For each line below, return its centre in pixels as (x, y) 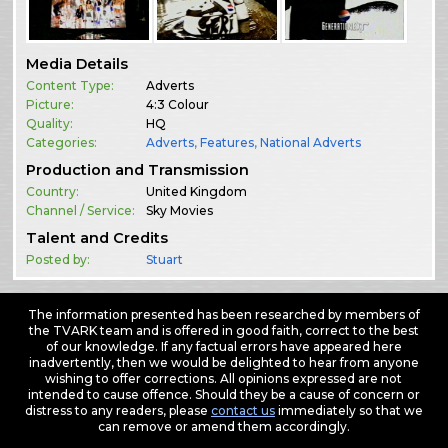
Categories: (62, 142)
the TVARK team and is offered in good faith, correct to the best (223, 330)
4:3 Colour (178, 104)
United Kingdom (197, 191)
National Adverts (311, 142)
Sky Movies (180, 210)
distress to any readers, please (117, 410)
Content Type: (70, 85)
